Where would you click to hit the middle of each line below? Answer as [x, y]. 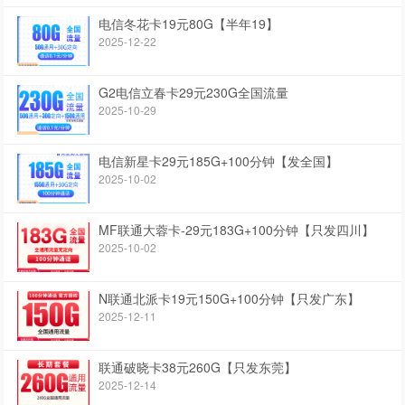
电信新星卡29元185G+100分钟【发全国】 [219, 161]
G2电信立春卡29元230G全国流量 [194, 93]
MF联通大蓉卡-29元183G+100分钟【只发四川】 [237, 230]
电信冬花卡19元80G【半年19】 [189, 24]
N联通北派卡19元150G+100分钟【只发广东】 [230, 299]
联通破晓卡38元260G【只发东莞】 [198, 367]
